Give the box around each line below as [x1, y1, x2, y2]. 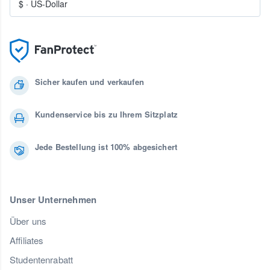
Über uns [10, 215, 47, 228]
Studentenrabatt [10, 253, 74, 266]
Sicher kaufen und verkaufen [35, 76, 144, 88]
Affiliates [10, 234, 44, 247]
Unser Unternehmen [10, 193, 97, 207]
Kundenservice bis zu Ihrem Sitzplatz [35, 108, 178, 121]
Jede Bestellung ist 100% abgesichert [35, 141, 178, 153]
